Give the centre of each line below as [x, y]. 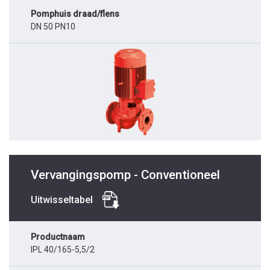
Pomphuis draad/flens [75, 14]
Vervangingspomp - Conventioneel [125, 175]
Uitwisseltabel [62, 200]
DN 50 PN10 [53, 27]
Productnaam [58, 237]
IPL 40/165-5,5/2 [63, 250]
